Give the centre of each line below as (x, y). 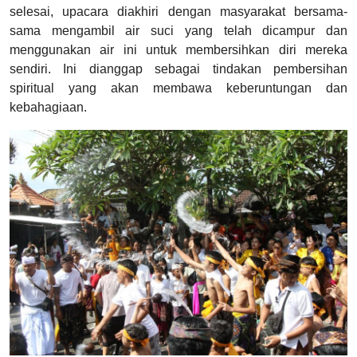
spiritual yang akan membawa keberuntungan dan (178, 88)
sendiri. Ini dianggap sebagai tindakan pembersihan (178, 69)
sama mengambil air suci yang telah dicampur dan (178, 31)
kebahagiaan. (48, 108)
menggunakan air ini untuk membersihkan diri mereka (178, 50)
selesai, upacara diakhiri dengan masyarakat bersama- (178, 12)
